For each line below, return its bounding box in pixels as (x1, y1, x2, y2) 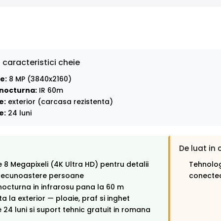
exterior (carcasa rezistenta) (6, 97, 113, 107)
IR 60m (37, 85, 63, 96)
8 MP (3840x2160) (7, 74, 72, 84)
